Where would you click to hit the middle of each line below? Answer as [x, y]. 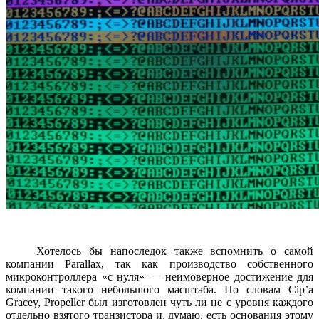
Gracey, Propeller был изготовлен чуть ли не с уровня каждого [159, 302]
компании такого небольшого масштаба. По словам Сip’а [159, 289]
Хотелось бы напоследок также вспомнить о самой [159, 251]
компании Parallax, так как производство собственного [159, 263]
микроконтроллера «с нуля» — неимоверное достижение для [159, 276]
